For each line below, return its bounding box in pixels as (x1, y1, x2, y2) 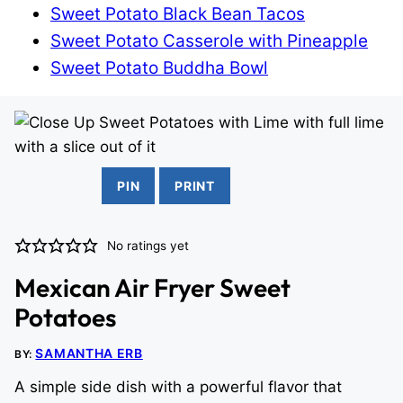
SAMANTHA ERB (35, 345, 143, 361)
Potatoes (14, 301, 116, 333)
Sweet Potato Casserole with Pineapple (50, 31, 368, 51)
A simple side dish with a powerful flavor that (14, 378, 342, 396)
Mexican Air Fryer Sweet (14, 272, 291, 303)
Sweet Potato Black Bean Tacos (50, 4, 305, 24)
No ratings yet (107, 238, 190, 253)
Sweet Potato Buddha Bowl (50, 58, 268, 78)
